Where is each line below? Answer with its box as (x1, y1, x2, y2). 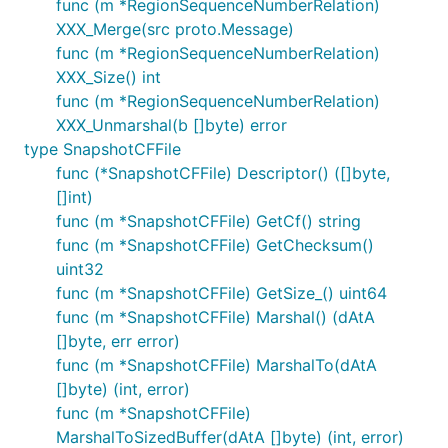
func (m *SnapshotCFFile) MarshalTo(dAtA (56, 355, 377, 375)
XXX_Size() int (56, 67, 161, 87)
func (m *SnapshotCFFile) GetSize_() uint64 (56, 283, 387, 303)
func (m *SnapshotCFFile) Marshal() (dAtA (56, 307, 375, 327)
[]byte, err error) (56, 331, 180, 351)
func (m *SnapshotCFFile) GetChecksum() (56, 235, 374, 255)
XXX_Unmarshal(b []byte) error (56, 115, 287, 135)
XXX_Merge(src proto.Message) (56, 19, 294, 39)
